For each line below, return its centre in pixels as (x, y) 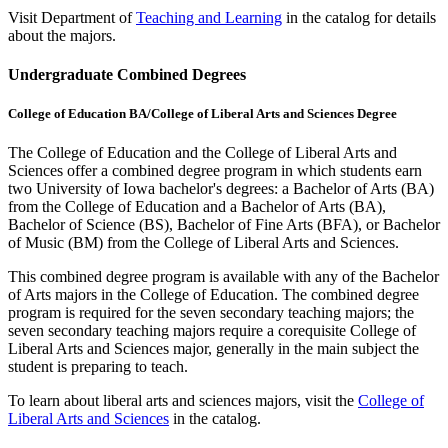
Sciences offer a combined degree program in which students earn (215, 171)
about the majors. (62, 35)
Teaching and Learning (209, 17)
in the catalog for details (359, 17)
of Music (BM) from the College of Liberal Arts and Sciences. (203, 243)
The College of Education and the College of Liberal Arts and (202, 153)
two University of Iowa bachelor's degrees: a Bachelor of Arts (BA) (221, 189)
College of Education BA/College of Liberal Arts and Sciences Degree (202, 114)
